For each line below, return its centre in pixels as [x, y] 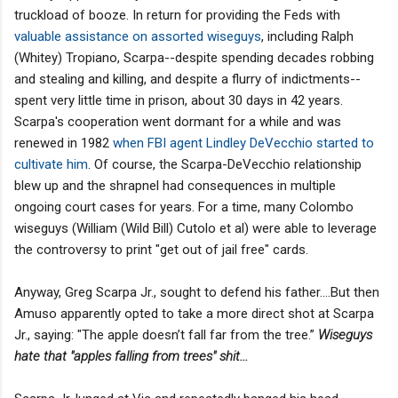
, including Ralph [307, 36]
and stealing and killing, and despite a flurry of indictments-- [187, 79]
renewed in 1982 [64, 143]
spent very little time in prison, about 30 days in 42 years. [179, 100]
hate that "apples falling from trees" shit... [131, 356]
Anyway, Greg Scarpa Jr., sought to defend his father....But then [197, 292]
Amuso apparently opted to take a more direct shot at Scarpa [194, 313]
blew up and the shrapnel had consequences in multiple [175, 185]
